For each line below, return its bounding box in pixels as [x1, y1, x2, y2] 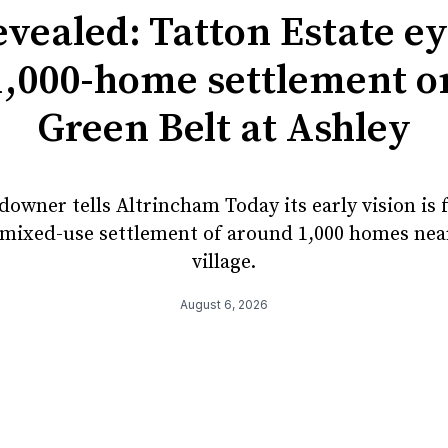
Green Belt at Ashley [36, 103, 411, 154]
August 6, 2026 [179, 296, 268, 312]
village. [191, 249, 256, 275]
